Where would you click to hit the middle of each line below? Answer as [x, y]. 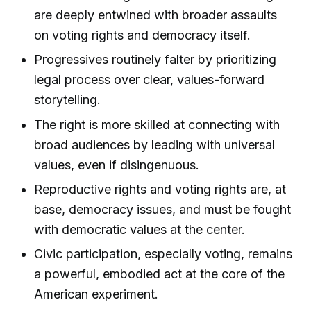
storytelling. [68, 100]
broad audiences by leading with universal [155, 144]
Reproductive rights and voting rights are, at [160, 189]
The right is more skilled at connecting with [157, 124]
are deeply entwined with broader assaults [156, 15]
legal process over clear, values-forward [150, 80]
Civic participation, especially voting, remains [163, 254]
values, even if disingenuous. [117, 165]
